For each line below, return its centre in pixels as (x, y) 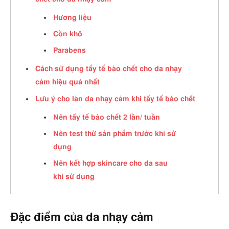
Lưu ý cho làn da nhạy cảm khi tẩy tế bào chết (115, 99)
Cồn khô (68, 34)
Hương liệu (72, 17)
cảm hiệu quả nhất (67, 82)
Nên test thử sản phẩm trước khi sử (114, 134)
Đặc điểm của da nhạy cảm (82, 217)
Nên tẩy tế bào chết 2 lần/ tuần (107, 117)
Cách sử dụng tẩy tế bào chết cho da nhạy (109, 69)
